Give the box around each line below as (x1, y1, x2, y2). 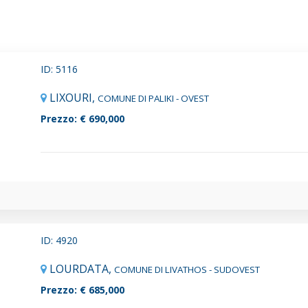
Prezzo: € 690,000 (41, 112, 124, 126)
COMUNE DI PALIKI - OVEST (98, 92, 209, 105)
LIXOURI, (49, 90, 98, 106)
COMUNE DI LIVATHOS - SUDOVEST (114, 263, 260, 276)
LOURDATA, (49, 261, 114, 276)
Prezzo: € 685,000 (41, 283, 124, 296)
